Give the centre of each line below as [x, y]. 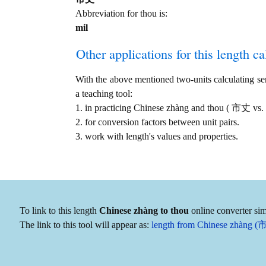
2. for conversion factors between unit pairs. [157, 122]
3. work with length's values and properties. [157, 136]
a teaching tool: [104, 94]
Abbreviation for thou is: [121, 13]
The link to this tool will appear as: [85, 225]
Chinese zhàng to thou [144, 210]
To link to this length [59, 210]
